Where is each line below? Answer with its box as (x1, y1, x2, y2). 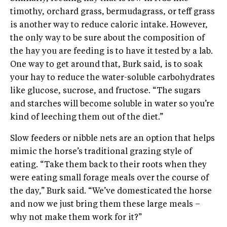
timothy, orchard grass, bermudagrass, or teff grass (10, 8, 215, 16)
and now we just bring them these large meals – (10, 200, 200, 209)
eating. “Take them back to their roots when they (10, 161, 207, 169)
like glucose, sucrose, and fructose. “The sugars (10, 87, 201, 95)
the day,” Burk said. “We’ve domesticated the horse (10, 187, 212, 196)
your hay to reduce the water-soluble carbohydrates (10, 73, 215, 82)
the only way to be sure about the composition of (10, 34, 205, 43)
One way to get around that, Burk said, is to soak (10, 60, 203, 69)
